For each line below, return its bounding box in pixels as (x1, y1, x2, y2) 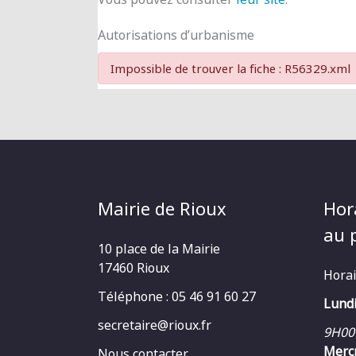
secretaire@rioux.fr (97, 315, 211, 334)
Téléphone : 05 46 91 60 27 (97, 287, 256, 305)
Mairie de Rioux (97, 195, 226, 220)
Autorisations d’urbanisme (97, 25, 254, 44)
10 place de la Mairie (97, 239, 220, 257)
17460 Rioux (97, 258, 169, 277)
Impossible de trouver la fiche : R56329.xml (110, 60, 350, 76)
